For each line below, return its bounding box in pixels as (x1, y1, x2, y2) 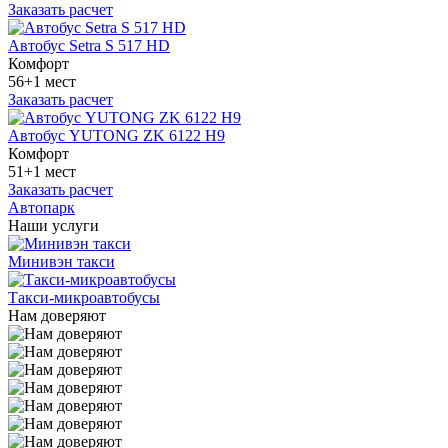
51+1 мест (8, 162, 76, 180)
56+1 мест (8, 72, 76, 90)
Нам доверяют (8, 306, 106, 324)
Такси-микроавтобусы (8, 288, 160, 306)
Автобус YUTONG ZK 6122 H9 (8, 126, 225, 144)
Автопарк (8, 198, 75, 216)
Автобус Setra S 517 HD (8, 36, 170, 54)
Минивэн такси (8, 252, 115, 270)
